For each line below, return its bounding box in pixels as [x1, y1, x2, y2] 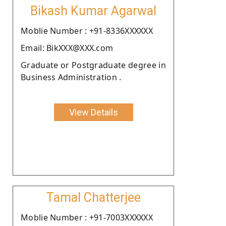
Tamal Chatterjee [46, 190, 141, 205]
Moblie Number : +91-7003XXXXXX [21, 211, 153, 223]
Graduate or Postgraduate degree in [21, 59, 166, 71]
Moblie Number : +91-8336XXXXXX [21, 25, 153, 36]
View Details [69, 106, 118, 118]
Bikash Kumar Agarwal [30, 3, 156, 18]
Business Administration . [21, 71, 122, 83]
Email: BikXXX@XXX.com [21, 42, 114, 53]
